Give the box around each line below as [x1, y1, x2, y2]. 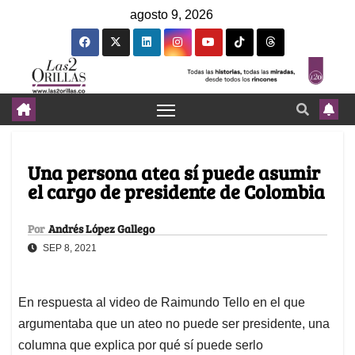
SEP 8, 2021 [40, 242, 97, 254]
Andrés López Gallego [48, 221, 155, 237]
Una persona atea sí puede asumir [28, 159, 320, 186]
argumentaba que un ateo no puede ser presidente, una [18, 317, 330, 331]
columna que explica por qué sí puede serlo [18, 338, 266, 353]
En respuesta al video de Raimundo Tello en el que [18, 296, 305, 310]
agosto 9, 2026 [130, 8, 213, 21]
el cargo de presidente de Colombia [28, 178, 325, 205]
